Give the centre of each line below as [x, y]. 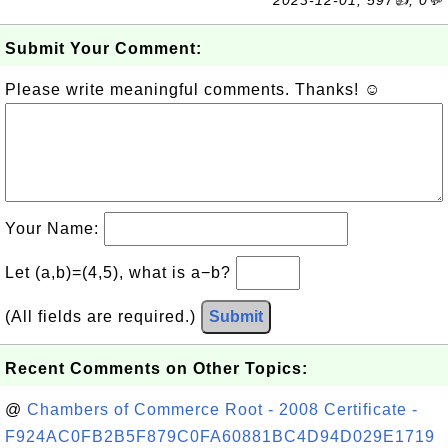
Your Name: [54, 228]
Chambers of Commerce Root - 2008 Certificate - [222, 409]
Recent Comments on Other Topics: [156, 368]
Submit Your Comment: [103, 48]
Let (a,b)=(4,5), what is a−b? [120, 272]
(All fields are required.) [103, 316]
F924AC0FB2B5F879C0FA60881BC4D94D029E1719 [220, 436]
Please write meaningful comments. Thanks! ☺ [193, 89]
